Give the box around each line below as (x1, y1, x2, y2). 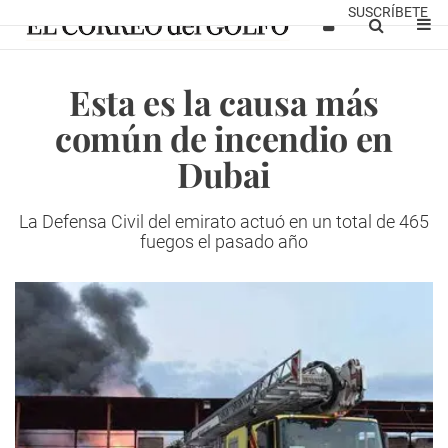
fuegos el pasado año (140, 231, 308, 252)
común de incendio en (54, 115, 394, 161)
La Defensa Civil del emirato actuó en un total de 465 (19, 211, 429, 232)
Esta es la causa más (68, 79, 380, 125)
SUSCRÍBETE (348, 4, 428, 20)
